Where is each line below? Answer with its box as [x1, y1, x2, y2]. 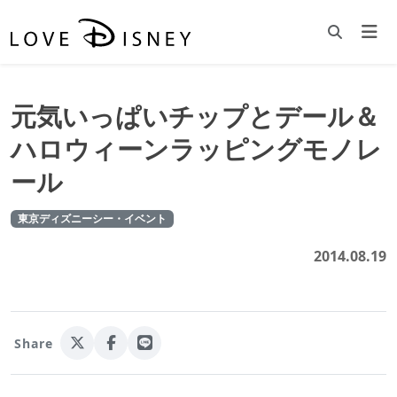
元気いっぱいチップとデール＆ [11, 98, 379, 133]
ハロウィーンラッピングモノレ [11, 131, 382, 166]
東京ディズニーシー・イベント [17, 211, 167, 226]
